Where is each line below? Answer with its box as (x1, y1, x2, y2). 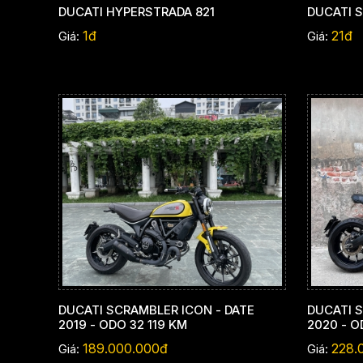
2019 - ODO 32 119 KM (58, 317, 187, 333)
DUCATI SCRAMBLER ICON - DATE (58, 302, 254, 318)
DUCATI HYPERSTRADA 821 (58, 4, 215, 20)
